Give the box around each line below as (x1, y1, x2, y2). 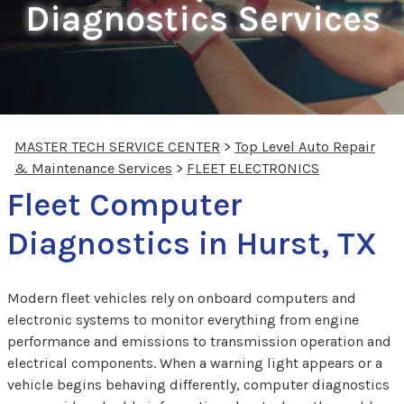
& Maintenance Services (14, 159, 172, 177)
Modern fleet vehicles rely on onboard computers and (7, 289, 356, 307)
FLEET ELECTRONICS (187, 159, 319, 177)
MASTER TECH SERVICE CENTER (14, 137, 220, 155)
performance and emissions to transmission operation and (7, 332, 391, 350)
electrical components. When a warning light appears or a (7, 353, 382, 372)
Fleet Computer (7, 185, 243, 224)
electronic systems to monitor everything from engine (7, 310, 359, 328)
